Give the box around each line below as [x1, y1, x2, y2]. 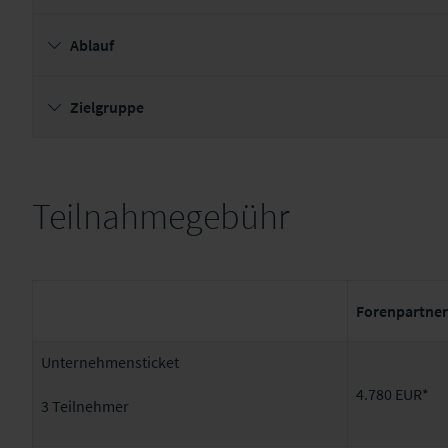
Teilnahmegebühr [32, 194, 289, 239]
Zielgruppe [70, 97, 144, 117]
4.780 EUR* [356, 384, 429, 404]
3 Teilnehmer [41, 396, 129, 416]
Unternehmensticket [41, 352, 179, 372]
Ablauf [70, 35, 114, 55]
